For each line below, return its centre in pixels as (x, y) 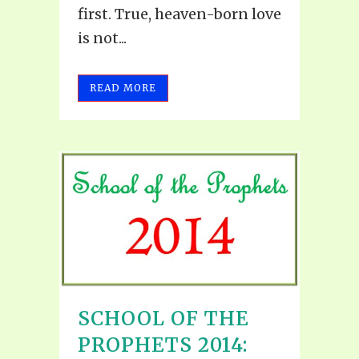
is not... (102, 38)
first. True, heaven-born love (179, 14)
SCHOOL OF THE (163, 318)
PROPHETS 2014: (163, 345)
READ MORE (123, 87)
